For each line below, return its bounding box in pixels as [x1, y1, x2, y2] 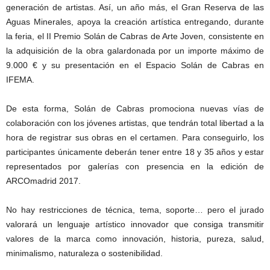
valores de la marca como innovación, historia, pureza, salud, [6, 234, 264, 243]
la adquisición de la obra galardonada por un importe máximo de [6, 46, 264, 55]
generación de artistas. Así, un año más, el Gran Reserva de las [6, 2, 264, 12]
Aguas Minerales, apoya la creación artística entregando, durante [6, 17, 264, 27]
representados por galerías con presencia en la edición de [6, 162, 264, 171]
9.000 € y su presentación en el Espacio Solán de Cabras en [6, 60, 264, 70]
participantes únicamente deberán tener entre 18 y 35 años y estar [6, 147, 264, 157]
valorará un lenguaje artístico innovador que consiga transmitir [6, 219, 264, 229]
